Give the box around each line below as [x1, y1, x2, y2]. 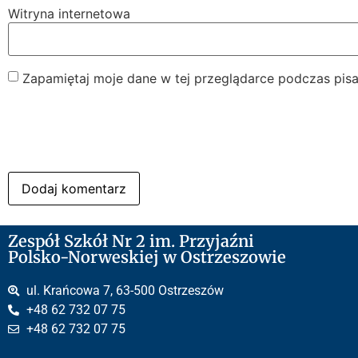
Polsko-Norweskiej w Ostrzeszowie [8, 246, 286, 267]
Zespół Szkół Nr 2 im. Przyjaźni [8, 230, 254, 251]
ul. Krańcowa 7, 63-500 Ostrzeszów [26, 282, 224, 298]
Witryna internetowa [8, 6, 130, 22]
